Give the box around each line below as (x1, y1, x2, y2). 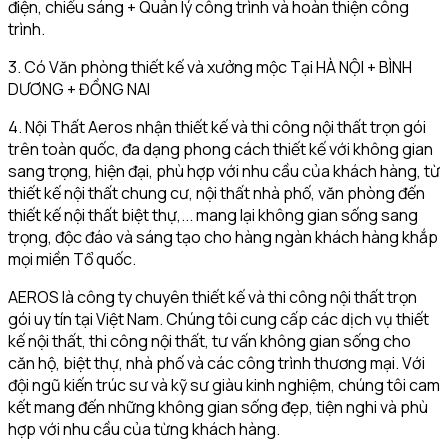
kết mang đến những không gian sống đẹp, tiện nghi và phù (8, 396, 428, 418)
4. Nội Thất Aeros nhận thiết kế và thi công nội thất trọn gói (8, 116, 426, 138)
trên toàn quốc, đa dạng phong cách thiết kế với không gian (8, 138, 433, 160)
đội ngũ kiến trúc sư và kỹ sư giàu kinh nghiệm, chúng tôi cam (8, 374, 440, 396)
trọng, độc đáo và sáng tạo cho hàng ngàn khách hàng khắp (8, 226, 438, 248)
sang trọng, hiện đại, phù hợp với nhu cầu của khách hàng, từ (8, 160, 440, 182)
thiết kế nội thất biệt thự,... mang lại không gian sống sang (8, 204, 418, 226)
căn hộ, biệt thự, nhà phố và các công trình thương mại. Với (8, 352, 425, 374)
